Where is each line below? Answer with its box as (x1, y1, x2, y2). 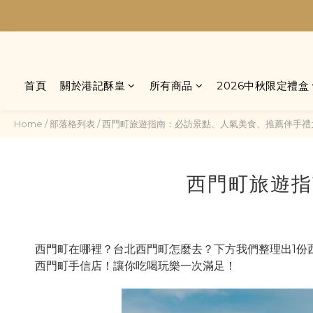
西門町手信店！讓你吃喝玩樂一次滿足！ (35, 259, 236, 272)
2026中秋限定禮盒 (217, 79, 309, 92)
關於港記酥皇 (60, 79, 125, 92)
